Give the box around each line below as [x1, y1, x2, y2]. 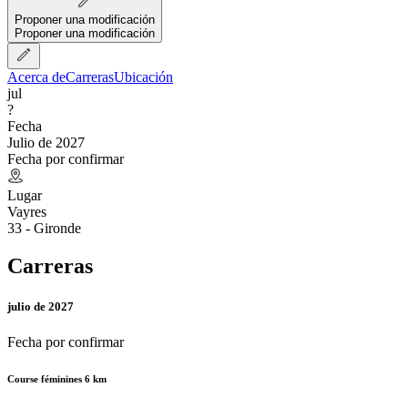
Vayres [7, 203, 46, 219]
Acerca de [7, 68, 66, 85]
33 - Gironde [7, 219, 81, 236]
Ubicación [114, 68, 173, 85]
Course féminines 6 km [7, 372, 107, 384]
